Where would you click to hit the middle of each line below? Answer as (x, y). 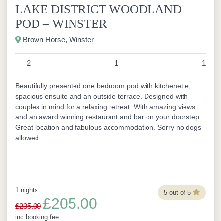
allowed (27, 138)
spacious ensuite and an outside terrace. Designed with (102, 96)
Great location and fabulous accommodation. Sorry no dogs (108, 127)
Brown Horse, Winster (57, 40)
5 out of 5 (177, 192)
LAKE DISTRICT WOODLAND (98, 9)
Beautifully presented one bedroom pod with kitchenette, (103, 86)
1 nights (27, 190)
